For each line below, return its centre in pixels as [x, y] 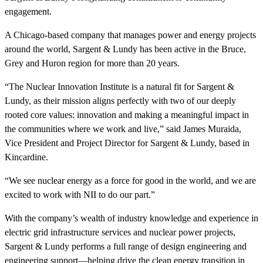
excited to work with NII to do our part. [78, 194]
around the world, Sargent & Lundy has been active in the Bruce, [125, 49]
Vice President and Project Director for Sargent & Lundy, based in [127, 143]
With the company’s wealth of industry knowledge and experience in [131, 218]
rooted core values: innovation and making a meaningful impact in [127, 114]
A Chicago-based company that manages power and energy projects [130, 35]
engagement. [28, 11]
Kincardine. [26, 157]
